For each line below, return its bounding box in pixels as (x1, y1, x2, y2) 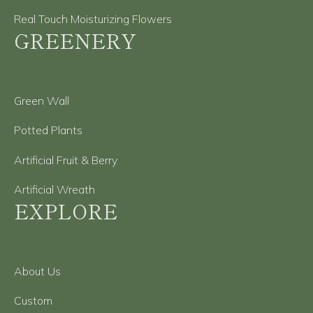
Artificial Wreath (14, 182, 95, 196)
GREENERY (14, 25, 136, 54)
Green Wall (14, 93, 69, 108)
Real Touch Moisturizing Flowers (14, 11, 172, 26)
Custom (14, 293, 52, 308)
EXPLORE (14, 196, 117, 225)
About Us (14, 263, 61, 278)
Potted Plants (14, 123, 82, 138)
